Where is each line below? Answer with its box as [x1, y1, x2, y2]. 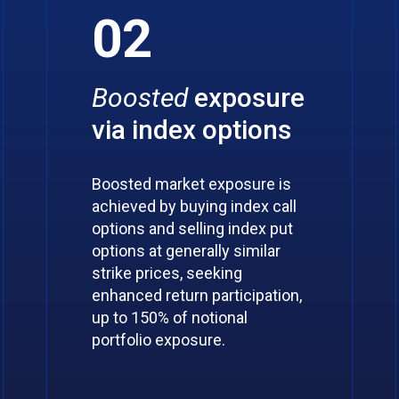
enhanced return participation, [92, 286, 303, 305]
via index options [92, 114, 292, 145]
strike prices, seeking [92, 264, 243, 282]
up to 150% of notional [92, 308, 248, 327]
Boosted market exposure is [92, 175, 292, 193]
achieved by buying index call [92, 197, 297, 216]
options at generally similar [92, 241, 281, 260]
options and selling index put [92, 219, 294, 238]
